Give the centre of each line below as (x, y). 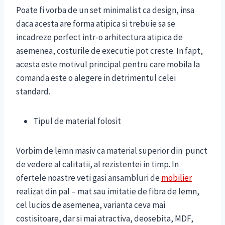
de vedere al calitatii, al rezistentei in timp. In (97, 164)
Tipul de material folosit (77, 121)
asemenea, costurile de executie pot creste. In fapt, (109, 51)
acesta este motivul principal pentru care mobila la (108, 65)
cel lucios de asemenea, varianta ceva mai (91, 205)
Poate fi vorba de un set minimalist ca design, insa (105, 10)
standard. (33, 92)
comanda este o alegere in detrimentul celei (96, 78)
